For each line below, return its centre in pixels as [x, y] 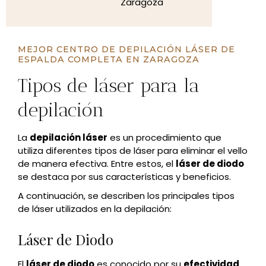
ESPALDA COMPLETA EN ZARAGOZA [109, 59]
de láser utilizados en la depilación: [95, 209]
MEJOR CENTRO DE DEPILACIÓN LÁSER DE [126, 49]
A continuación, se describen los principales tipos [126, 196]
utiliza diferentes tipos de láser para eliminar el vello [133, 151]
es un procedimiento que [164, 137]
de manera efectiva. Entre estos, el [97, 164]
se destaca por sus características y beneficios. [126, 177]
